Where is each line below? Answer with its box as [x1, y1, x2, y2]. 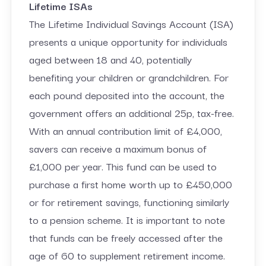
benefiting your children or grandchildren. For [28, 68, 229, 85]
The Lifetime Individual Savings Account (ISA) [28, 15, 233, 31]
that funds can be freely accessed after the [28, 229, 223, 245]
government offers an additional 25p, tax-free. [28, 104, 234, 121]
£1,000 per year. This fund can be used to [28, 157, 217, 174]
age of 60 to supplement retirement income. [28, 246, 225, 263]
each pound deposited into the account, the [28, 86, 224, 103]
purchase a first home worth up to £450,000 [28, 175, 232, 192]
